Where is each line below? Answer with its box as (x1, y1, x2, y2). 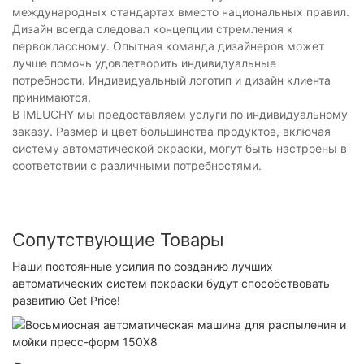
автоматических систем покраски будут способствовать (12, 275, 330, 290)
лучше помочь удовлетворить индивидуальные (12, 56, 276, 71)
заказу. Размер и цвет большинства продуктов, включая (12, 124, 331, 139)
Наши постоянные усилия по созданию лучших (12, 258, 273, 273)
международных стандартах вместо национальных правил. (12, 5, 349, 19)
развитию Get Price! (12, 292, 120, 307)
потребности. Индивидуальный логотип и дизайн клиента (12, 73, 331, 88)
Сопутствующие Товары (12, 229, 224, 251)
